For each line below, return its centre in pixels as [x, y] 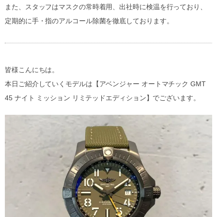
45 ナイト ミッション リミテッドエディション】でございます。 [102, 98]
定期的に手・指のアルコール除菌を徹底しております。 [89, 21]
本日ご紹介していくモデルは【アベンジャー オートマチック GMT [105, 84]
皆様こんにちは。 [32, 70]
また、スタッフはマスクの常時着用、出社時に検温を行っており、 [106, 7]
